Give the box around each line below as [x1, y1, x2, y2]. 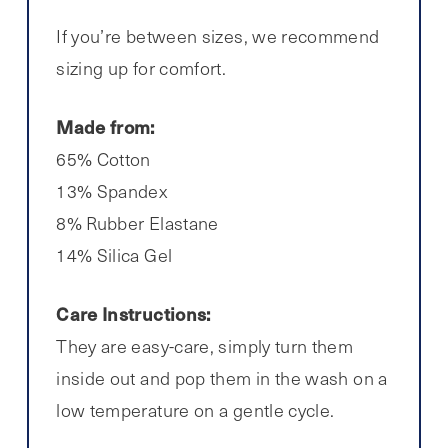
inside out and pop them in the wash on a [56, 366, 388, 391]
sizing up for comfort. [56, 56, 227, 81]
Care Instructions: [56, 300, 211, 328]
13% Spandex [56, 179, 168, 204]
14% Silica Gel [56, 243, 173, 268]
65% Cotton [56, 147, 151, 172]
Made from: [56, 113, 155, 141]
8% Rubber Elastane [56, 211, 219, 236]
